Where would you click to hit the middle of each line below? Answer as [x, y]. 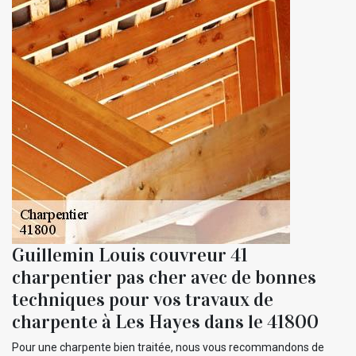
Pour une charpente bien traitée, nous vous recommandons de [168, 347]
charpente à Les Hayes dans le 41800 [165, 321]
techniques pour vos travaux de [143, 299]
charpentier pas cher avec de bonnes [164, 277]
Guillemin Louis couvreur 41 [130, 255]
